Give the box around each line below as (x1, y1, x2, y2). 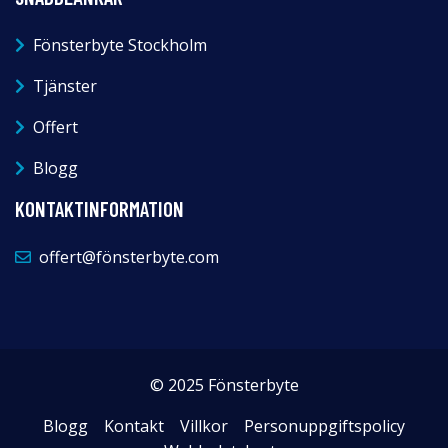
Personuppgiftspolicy (244, 414, 405, 437)
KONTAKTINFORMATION (15, 195, 184, 221)
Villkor (180, 414, 228, 437)
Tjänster (33, 74, 97, 97)
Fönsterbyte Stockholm (33, 33, 207, 56)
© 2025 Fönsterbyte (149, 373, 299, 396)
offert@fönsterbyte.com (39, 245, 219, 268)
